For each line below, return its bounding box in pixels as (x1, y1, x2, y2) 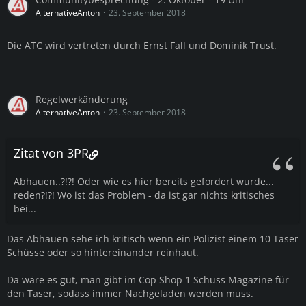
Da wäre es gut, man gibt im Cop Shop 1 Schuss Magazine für (7, 273, 289, 287)
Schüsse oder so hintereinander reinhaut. (7, 246, 199, 260)
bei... (14, 202, 36, 216)
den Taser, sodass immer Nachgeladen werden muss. (7, 287, 253, 301)
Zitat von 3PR (14, 145, 89, 162)
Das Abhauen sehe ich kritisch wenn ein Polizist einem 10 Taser (7, 232, 298, 246)
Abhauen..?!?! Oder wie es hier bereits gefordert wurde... (14, 175, 274, 189)
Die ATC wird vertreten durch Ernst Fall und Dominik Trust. (7, 39, 277, 53)
